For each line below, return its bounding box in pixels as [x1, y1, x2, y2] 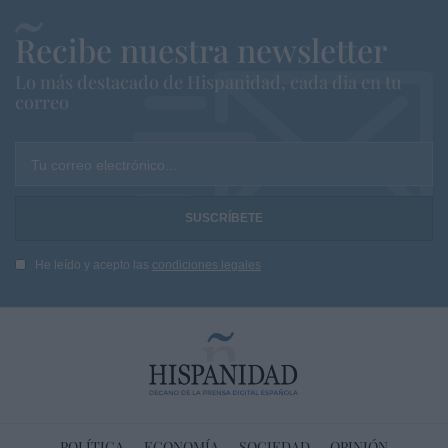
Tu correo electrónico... [31, 157, 177, 174]
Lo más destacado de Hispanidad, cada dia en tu [15, 70, 402, 95]
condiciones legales [152, 257, 261, 272]
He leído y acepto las [35, 257, 152, 272]
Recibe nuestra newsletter [15, 28, 387, 72]
